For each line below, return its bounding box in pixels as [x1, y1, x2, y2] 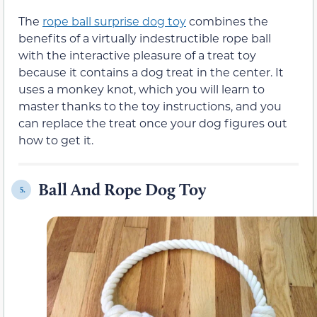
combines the [186, 13, 268, 29]
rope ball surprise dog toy [42, 13, 186, 29]
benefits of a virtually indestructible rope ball [18, 30, 271, 46]
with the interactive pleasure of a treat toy [18, 47, 256, 63]
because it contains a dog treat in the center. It [18, 64, 284, 80]
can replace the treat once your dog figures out [18, 115, 287, 131]
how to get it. [18, 132, 93, 148]
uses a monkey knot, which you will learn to [18, 81, 265, 97]
